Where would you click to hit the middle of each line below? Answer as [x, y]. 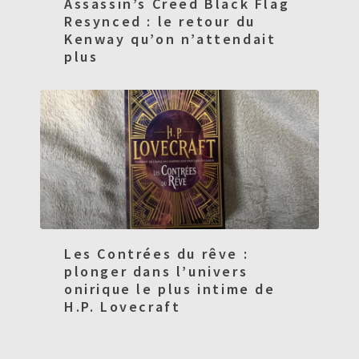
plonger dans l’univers [156, 271]
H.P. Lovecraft [123, 306]
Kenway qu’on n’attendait [170, 38]
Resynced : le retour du [160, 21]
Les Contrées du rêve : [157, 253]
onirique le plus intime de [170, 288]
